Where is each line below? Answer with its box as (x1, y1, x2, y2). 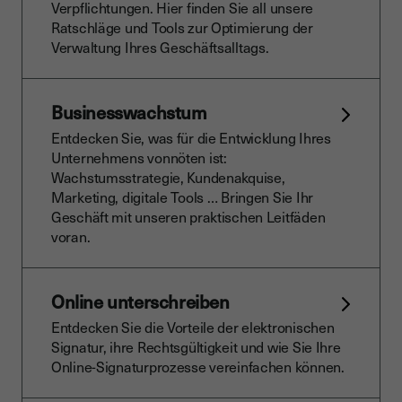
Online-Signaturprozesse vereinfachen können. (51, 355, 345, 378)
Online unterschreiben (51, 288, 230, 316)
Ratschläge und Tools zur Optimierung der (51, 16, 313, 39)
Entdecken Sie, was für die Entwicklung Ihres (51, 127, 331, 149)
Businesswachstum (51, 99, 207, 127)
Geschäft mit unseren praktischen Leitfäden (51, 205, 326, 228)
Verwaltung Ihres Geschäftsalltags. (51, 36, 269, 58)
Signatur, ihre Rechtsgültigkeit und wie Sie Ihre (51, 336, 341, 358)
